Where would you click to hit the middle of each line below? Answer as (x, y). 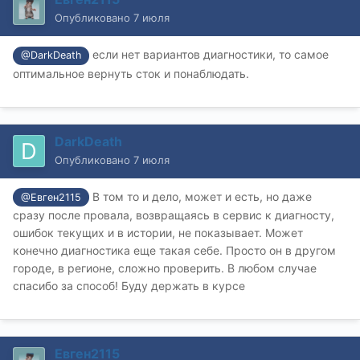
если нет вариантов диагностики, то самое (209, 55)
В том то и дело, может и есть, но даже (201, 196)
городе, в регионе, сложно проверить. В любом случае (165, 268)
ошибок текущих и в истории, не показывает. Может (158, 232)
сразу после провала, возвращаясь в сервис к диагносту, (174, 215)
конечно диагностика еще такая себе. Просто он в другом (174, 250)
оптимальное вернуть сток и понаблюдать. (133, 73)
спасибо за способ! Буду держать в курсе (129, 285)
